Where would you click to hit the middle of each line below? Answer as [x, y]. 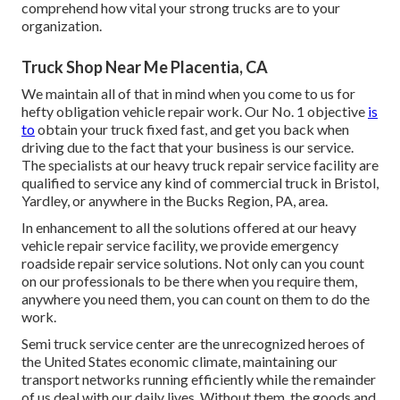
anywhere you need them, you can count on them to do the [196, 298]
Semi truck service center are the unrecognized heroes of [193, 343]
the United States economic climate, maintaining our [179, 361]
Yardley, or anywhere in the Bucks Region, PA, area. [175, 200]
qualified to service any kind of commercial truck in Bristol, [200, 182]
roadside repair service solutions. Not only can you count [193, 262]
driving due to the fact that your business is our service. [187, 146]
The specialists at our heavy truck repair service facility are [200, 164]
